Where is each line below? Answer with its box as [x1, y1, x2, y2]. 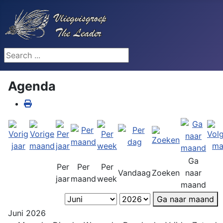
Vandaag [118, 168, 151, 178]
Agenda [8, 79, 56, 94]
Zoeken [152, 168, 180, 178]
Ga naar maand [157, 194, 214, 204]
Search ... [4, 49, 38, 59]
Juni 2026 [8, 208, 46, 218]
